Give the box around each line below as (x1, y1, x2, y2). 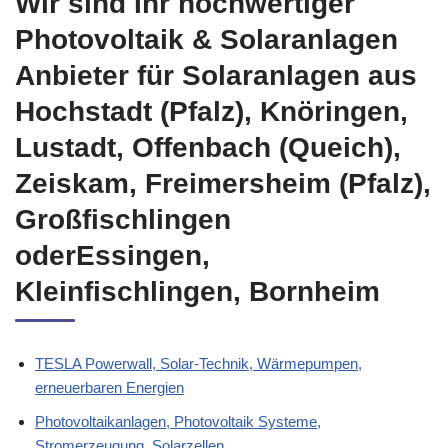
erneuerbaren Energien (35, 379, 184, 396)
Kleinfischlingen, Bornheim (15, 276, 380, 307)
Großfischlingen (15, 204, 231, 235)
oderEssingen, (15, 240, 210, 271)
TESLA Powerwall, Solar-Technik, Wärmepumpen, (35, 355, 362, 372)
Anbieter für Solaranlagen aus (15, 60, 417, 91)
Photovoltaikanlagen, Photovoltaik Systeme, (35, 413, 321, 430)
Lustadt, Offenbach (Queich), (15, 132, 401, 163)
